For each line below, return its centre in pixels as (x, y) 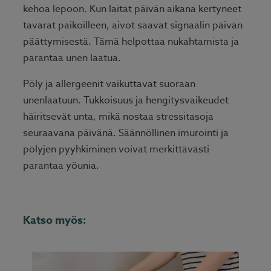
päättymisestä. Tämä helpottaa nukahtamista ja (131, 42)
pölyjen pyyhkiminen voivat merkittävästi (116, 150)
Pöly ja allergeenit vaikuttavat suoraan (109, 84)
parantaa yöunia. (61, 166)
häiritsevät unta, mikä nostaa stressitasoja (118, 117)
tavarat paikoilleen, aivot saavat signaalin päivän (133, 26)
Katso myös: (55, 220)
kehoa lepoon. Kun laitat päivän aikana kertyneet (132, 9)
